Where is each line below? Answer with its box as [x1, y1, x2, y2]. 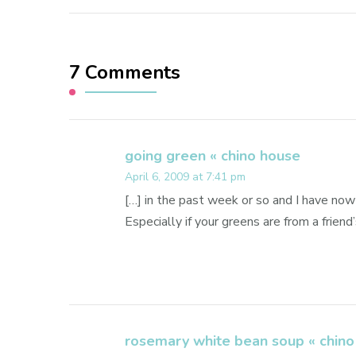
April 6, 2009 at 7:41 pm [125, 169, 246, 185]
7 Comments [69, 60, 180, 86]
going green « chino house [125, 146, 300, 166]
